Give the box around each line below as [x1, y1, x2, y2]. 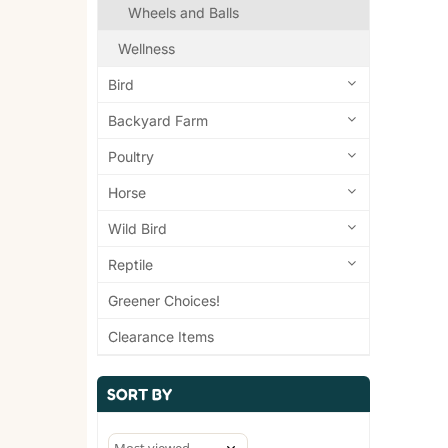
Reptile [108, 256, 153, 274]
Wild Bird [108, 220, 167, 238]
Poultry [108, 148, 154, 166]
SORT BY [107, 384, 173, 405]
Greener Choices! [108, 292, 220, 310]
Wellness [118, 40, 175, 58]
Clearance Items [108, 328, 214, 346]
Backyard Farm [108, 112, 208, 130]
